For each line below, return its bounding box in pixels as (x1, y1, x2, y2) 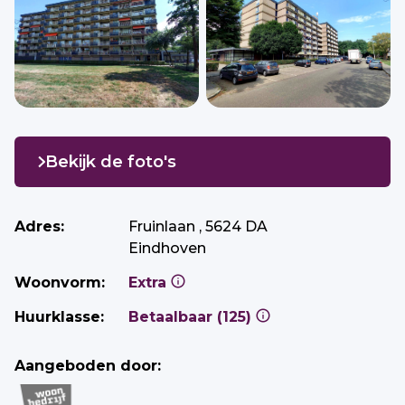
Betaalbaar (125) (217, 308, 256, 325)
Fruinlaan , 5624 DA (128, 218, 268, 235)
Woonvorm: (14, 274, 105, 291)
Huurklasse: (14, 308, 104, 325)
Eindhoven (128, 240, 206, 257)
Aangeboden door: (14, 357, 161, 374)
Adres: (14, 218, 64, 235)
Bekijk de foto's (44, 152, 176, 172)
